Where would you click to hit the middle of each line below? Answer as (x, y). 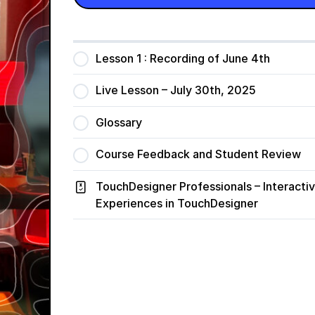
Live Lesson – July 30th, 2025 (175, 90)
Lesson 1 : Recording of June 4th (182, 58)
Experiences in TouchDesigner (176, 203)
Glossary (118, 122)
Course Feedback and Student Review (198, 154)
